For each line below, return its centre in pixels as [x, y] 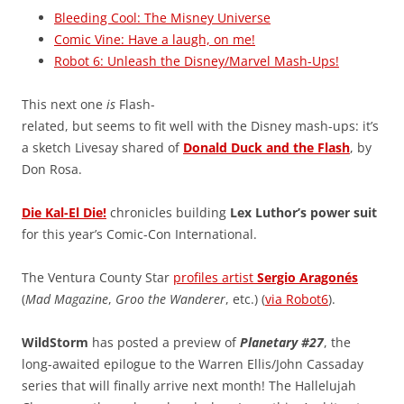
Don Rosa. [52, 170]
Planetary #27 [282, 343]
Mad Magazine [67, 299]
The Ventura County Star [97, 278]
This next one [64, 105]
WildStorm [55, 343]
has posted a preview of [164, 343]
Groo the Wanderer [170, 299]
